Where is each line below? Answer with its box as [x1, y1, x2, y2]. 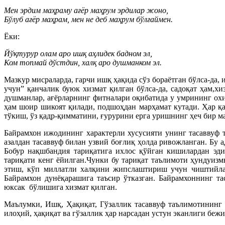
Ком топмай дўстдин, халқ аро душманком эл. [4, 58, 162, 67]
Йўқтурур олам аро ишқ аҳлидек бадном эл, [4, 49, 152, 58]
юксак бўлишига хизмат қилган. [4, 183, 117, 191]
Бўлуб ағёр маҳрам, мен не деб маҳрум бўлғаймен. [4, 15, 173, 24]
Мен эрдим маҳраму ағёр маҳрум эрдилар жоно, [4, 6, 168, 15]
